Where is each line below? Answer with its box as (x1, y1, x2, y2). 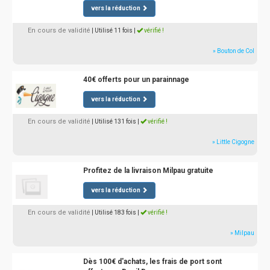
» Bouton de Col (213, 48, 254, 54)
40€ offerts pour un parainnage (83, 75, 189, 84)
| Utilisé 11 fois (92, 27, 133, 34)
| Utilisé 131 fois (92, 118, 136, 125)
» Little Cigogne (212, 139, 254, 145)
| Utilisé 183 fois (92, 209, 136, 216)
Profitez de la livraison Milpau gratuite (83, 166, 213, 175)
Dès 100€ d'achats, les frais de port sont (83, 257, 222, 266)
